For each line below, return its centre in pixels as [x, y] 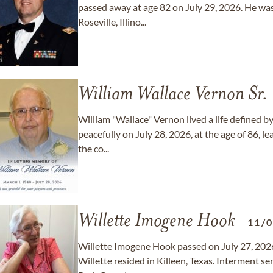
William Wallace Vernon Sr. [173, 95]
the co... [94, 148]
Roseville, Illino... [112, 22]
